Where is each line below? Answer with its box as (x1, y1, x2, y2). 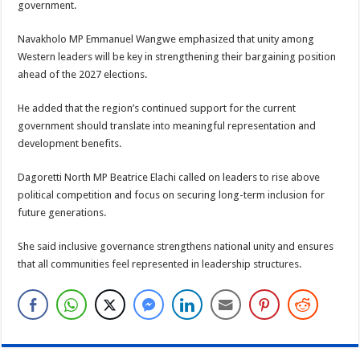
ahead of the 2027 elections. (18, 68, 148, 81)
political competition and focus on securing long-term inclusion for (18, 189, 325, 202)
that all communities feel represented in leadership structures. (18, 258, 302, 271)
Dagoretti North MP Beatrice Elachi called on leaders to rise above (18, 171, 321, 184)
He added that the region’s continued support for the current (18, 102, 297, 115)
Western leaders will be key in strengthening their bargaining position (18, 51, 337, 63)
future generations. (18, 207, 107, 219)
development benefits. (18, 137, 122, 150)
